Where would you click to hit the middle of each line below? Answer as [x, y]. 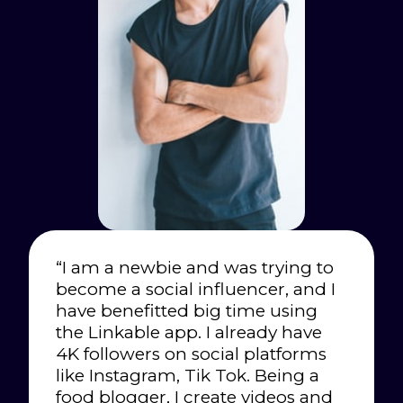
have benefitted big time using [187, 311]
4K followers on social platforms [191, 354]
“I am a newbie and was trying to [195, 268]
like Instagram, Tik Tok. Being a [188, 376]
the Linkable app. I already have [189, 333]
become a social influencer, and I [196, 290]
